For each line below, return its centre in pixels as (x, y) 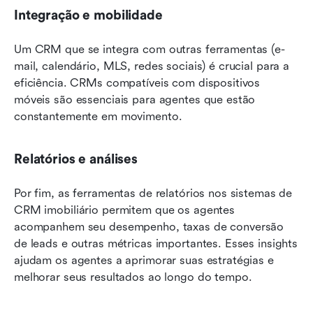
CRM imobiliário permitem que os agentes (125, 210)
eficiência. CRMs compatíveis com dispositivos (137, 82)
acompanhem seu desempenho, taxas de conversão (149, 226)
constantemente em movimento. (98, 116)
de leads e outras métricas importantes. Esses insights (156, 243)
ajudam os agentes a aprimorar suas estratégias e (144, 260)
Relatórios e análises (76, 159)
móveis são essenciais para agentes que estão (135, 99)
